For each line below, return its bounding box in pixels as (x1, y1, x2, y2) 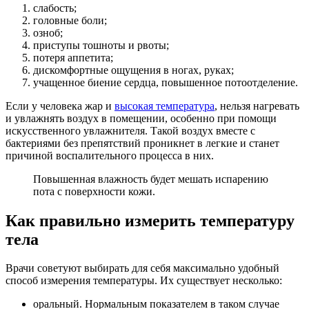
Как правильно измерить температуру (6, 211, 295, 230)
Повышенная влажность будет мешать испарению (33, 172, 268, 185)
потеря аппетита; (33, 51, 113, 63)
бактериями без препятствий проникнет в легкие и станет (6, 137, 279, 149)
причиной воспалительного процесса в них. (6, 149, 214, 161)
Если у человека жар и (6, 99, 114, 112)
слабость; (33, 1, 77, 14)
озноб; (33, 26, 63, 39)
